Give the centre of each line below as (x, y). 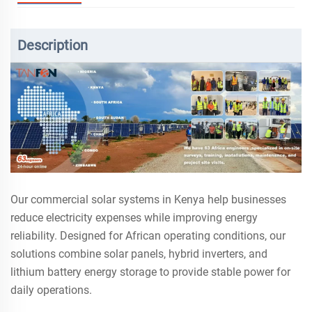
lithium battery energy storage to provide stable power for (150, 272)
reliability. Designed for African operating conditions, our (148, 236)
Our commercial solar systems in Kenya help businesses (148, 200)
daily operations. (51, 290)
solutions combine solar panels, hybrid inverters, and (139, 254)
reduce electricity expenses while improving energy (134, 218)
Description (53, 45)
